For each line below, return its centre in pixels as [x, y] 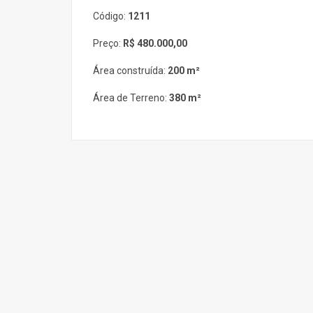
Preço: [108, 43]
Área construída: [130, 71]
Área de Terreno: [131, 98]
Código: [110, 16]
